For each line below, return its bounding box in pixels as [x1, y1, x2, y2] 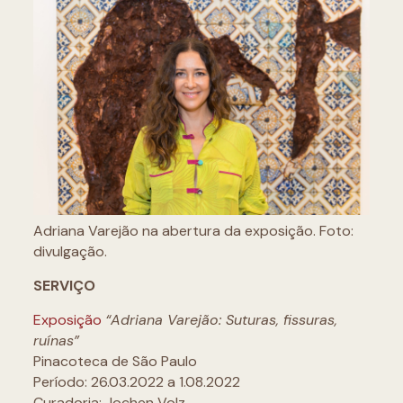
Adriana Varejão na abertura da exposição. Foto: [32, 220, 354, 240]
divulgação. [32, 241, 107, 261]
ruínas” [32, 330, 79, 350]
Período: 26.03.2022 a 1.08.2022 [32, 372, 240, 391]
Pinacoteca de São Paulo [32, 351, 197, 371]
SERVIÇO [32, 275, 95, 295]
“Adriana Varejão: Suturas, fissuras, [104, 309, 337, 329]
